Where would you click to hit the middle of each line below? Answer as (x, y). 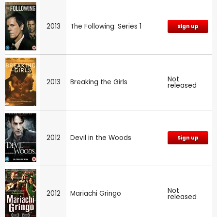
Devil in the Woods (101, 138)
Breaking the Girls (99, 82)
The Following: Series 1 (106, 26)
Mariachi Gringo (96, 193)
